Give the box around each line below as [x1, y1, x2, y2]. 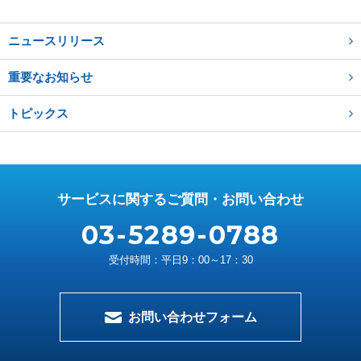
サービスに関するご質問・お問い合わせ [57, 192, 304, 207]
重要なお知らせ [8, 70, 93, 84]
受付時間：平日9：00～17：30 [108, 254, 253, 266]
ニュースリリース [8, 34, 106, 48]
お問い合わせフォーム [127, 310, 257, 324]
